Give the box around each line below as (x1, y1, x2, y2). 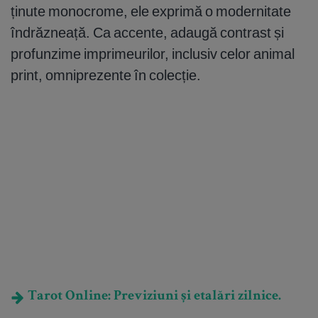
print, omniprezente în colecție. (11, 66, 201, 84)
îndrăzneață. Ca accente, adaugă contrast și (11, 23, 284, 42)
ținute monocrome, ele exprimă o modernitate (11, 2, 291, 21)
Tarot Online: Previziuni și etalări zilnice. (25, 290, 281, 305)
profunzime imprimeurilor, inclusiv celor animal (11, 45, 295, 63)
